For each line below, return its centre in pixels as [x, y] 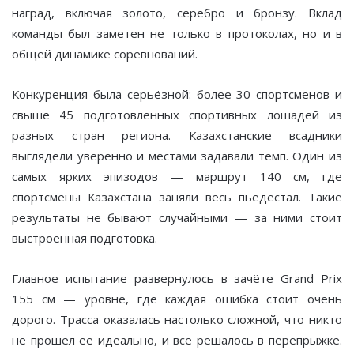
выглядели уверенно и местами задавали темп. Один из [177, 155]
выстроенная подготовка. [85, 237]
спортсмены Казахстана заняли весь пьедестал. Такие [177, 196]
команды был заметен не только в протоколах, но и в [177, 33]
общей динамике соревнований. [105, 53]
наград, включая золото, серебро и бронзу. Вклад [177, 12]
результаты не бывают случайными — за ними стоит [177, 217]
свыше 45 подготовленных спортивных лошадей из [177, 114]
